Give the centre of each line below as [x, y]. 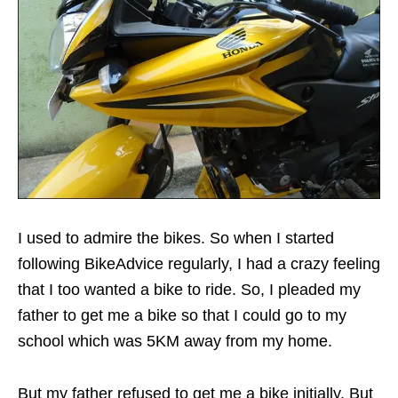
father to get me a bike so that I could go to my [182, 315]
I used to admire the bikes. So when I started [176, 238]
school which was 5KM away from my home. [175, 341]
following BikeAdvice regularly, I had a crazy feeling [199, 264]
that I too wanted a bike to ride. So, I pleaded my [189, 290]
